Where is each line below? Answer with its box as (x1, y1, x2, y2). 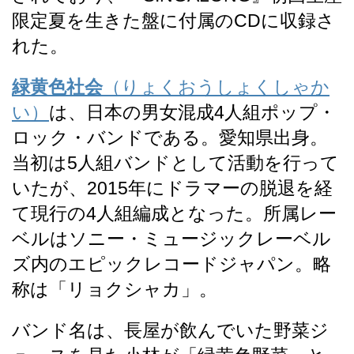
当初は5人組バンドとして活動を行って (12, 153, 339, 174)
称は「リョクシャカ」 (12, 279, 199, 300)
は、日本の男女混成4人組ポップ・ (49, 102, 336, 123)
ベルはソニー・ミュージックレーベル (12, 228, 331, 250)
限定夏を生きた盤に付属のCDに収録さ (12, 10, 335, 32)
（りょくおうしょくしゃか (103, 75, 330, 99)
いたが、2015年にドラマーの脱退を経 (12, 178, 333, 199)
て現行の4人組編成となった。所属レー (12, 203, 337, 224)
